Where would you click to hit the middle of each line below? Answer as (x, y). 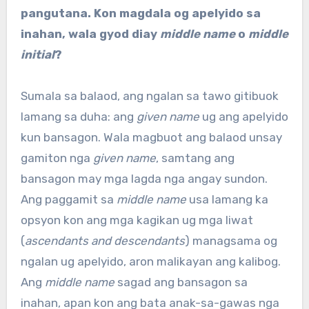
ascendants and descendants (104, 241)
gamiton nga (57, 158)
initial (37, 55)
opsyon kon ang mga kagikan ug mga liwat (137, 220)
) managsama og (231, 241)
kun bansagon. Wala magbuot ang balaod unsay (151, 138)
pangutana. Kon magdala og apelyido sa (140, 13)
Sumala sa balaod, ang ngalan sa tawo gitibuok (149, 96)
